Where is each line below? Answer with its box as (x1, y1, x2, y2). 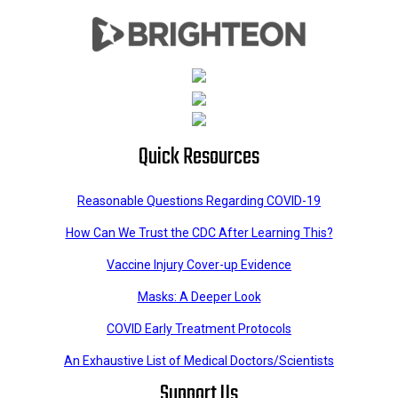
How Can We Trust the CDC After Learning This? (65, 226, 333, 241)
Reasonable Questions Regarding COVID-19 (77, 194, 321, 209)
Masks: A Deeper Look (137, 290, 261, 305)
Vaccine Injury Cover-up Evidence (107, 258, 291, 273)
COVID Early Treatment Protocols (107, 322, 291, 337)
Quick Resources (139, 139, 259, 176)
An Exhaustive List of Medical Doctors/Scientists (64, 354, 334, 369)
